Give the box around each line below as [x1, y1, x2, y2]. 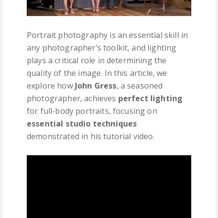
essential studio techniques [27, 118, 137, 129]
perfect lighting [118, 92, 183, 104]
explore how [27, 80, 75, 91]
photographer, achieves [27, 92, 118, 104]
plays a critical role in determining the [27, 54, 167, 66]
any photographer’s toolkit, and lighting [27, 42, 177, 53]
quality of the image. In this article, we [27, 67, 167, 78]
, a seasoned [116, 80, 163, 91]
